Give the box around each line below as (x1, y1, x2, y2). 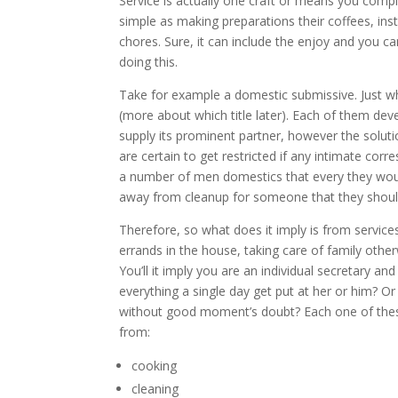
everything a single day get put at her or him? (119, 283, 378, 299)
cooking (131, 357, 178, 374)
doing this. (119, 53, 179, 70)
